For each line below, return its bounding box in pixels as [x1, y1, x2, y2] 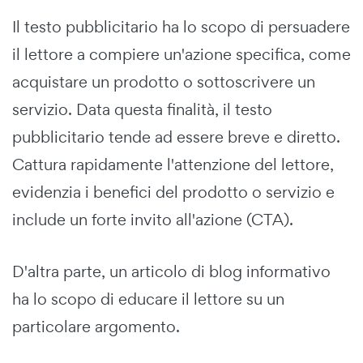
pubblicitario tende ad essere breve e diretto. [12, 126, 340, 147]
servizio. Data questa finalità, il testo [12, 98, 272, 120]
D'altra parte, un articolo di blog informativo [12, 260, 331, 282]
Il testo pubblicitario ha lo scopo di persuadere [12, 15, 350, 37]
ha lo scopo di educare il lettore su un [12, 288, 284, 310]
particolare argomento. [12, 315, 180, 337]
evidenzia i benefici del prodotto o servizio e [12, 181, 335, 203]
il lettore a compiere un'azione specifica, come [12, 43, 351, 65]
